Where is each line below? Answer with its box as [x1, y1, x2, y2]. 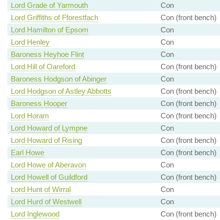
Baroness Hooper [10, 99, 67, 108]
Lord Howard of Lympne [10, 124, 87, 133]
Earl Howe [10, 148, 44, 157]
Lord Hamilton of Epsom [10, 26, 88, 34]
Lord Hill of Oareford [10, 62, 75, 71]
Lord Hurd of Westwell [10, 197, 82, 206]
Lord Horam [10, 111, 49, 120]
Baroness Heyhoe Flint [10, 50, 84, 59]
